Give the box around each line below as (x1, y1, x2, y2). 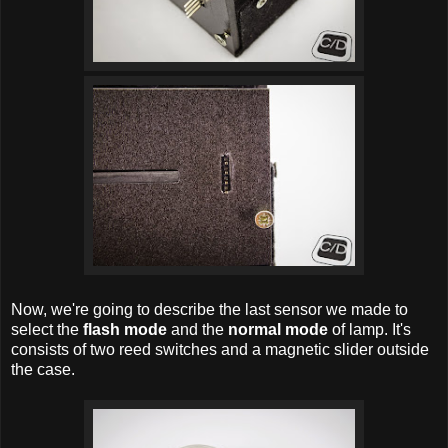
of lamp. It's (328, 321, 411, 339)
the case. (11, 361, 75, 379)
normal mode (228, 321, 328, 339)
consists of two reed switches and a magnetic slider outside (11, 341, 429, 359)
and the (167, 321, 228, 339)
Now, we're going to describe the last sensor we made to (11, 301, 408, 319)
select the (11, 321, 83, 339)
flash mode (83, 321, 167, 339)
